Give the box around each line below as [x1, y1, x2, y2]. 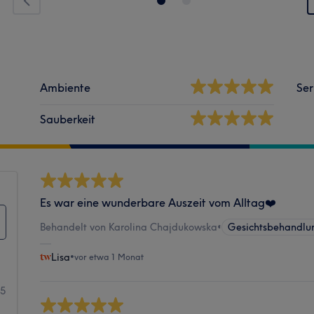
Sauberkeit [40, 111, 96, 126]
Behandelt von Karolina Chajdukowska [40, 220, 218, 233]
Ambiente [40, 80, 91, 95]
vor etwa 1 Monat [74, 251, 144, 262]
